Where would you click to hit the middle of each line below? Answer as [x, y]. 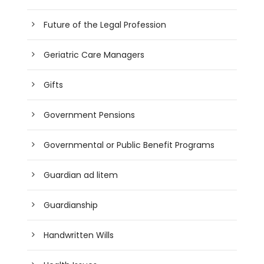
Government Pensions [90, 115]
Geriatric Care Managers [94, 55]
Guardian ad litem [81, 175]
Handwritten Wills [79, 235]
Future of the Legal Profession [105, 24]
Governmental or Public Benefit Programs [129, 145]
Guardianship [71, 205]
